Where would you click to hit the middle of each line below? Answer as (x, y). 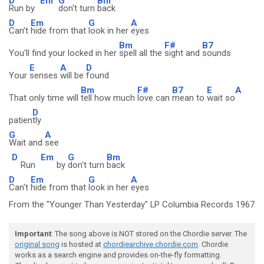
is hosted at (81, 244)
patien (21, 120)
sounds (217, 53)
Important (33, 234)
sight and (183, 53)
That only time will (45, 98)
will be (73, 75)
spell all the (142, 53)
